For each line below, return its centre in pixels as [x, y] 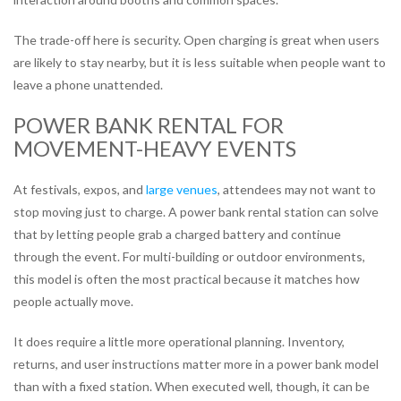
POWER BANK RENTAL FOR [149, 124]
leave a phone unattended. [88, 84]
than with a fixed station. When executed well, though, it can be [192, 386]
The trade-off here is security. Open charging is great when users [196, 39]
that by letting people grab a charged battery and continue [177, 234]
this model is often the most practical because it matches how [187, 278]
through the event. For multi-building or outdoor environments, [189, 256]
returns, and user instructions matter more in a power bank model [196, 363]
